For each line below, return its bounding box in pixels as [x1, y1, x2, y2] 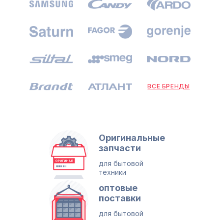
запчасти [98, 143, 141, 154]
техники [98, 168, 126, 177]
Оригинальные [98, 133, 165, 143]
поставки [98, 193, 141, 204]
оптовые [98, 183, 137, 193]
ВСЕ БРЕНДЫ [147, 82, 190, 90]
